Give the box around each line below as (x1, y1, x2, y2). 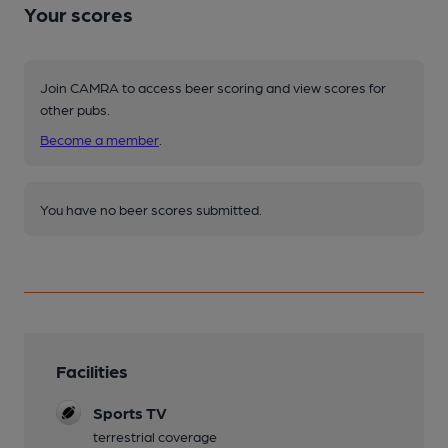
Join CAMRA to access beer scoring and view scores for (40, 78, 386, 95)
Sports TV (93, 402, 167, 422)
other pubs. (40, 100, 110, 117)
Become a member (40, 130, 159, 147)
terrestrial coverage (93, 427, 217, 444)
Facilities (56, 359, 128, 381)
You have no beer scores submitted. (40, 200, 262, 217)
